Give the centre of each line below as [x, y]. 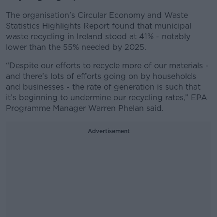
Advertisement [108, 131]
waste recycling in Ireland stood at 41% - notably [98, 37]
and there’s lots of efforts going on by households [101, 76]
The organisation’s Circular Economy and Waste [97, 15]
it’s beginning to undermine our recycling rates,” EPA [107, 98]
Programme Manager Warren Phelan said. [85, 108]
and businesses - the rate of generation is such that [103, 87]
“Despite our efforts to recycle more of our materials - [107, 66]
